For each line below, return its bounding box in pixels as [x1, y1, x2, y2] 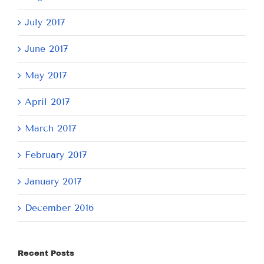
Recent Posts [18, 249, 74, 258]
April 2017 [25, 95, 70, 107]
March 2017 [25, 122, 77, 134]
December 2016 [25, 202, 94, 213]
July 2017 [25, 16, 65, 28]
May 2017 [25, 69, 67, 81]
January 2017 [25, 175, 82, 187]
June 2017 [25, 42, 68, 54]
